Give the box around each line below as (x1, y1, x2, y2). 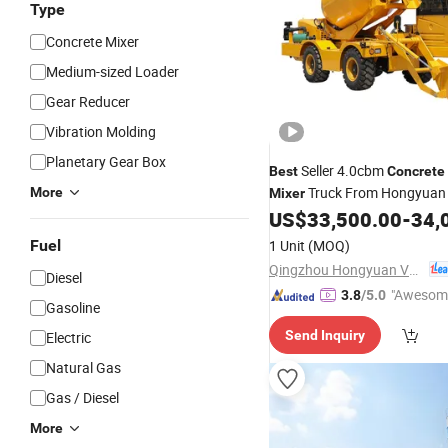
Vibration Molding (46, 122, 156, 141)
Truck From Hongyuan (305, 183, 446, 202)
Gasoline (46, 298, 100, 317)
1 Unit (269, 236, 305, 255)
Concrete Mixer (46, 32, 139, 51)
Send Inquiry (285, 327, 365, 343)
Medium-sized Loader (46, 62, 179, 81)
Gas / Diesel (46, 388, 119, 407)
